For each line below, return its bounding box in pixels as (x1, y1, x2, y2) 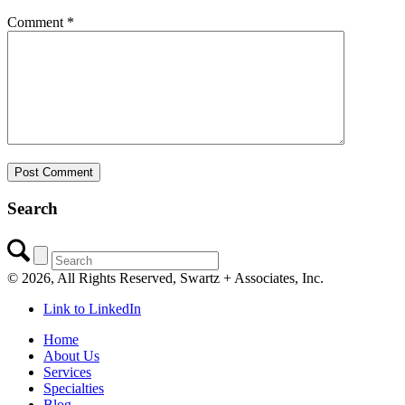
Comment (7, 14, 67, 31)
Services (43, 363, 91, 380)
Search (7, 199, 58, 219)
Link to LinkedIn (43, 300, 141, 316)
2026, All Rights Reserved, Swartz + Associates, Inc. (22, 269, 324, 286)
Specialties (43, 380, 104, 396)
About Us (43, 347, 99, 363)
